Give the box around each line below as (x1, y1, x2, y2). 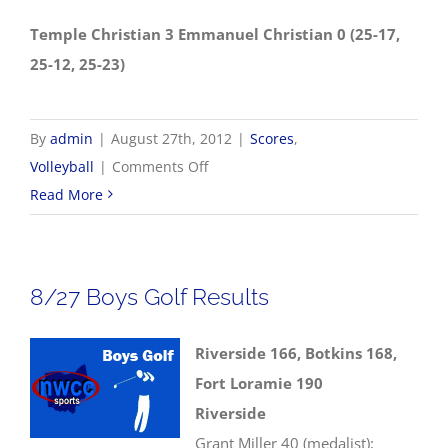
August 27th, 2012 (111, 128, 232, 148)
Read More (30, 184, 103, 204)
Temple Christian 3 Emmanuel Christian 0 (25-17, (30, 23, 400, 44)
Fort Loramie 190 (195, 372, 323, 393)
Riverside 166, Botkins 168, (195, 342, 397, 363)
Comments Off (112, 156, 208, 176)
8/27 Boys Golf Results (30, 282, 269, 310)
